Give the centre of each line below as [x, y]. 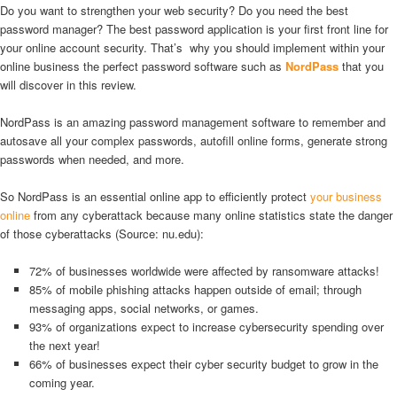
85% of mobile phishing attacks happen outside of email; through [195, 289]
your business [346, 196]
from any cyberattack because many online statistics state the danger [211, 214]
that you [361, 66]
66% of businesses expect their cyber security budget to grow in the [203, 363]
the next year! [64, 345]
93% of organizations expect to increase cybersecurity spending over [206, 326]
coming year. [62, 382]
